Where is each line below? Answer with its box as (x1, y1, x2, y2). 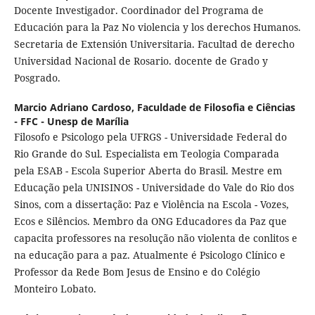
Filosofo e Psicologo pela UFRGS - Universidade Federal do (13, 130, 287, 144)
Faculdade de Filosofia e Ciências (136, 101, 295, 115)
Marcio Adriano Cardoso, (13, 101, 137, 115)
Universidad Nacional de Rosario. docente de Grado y (13, 54, 268, 68)
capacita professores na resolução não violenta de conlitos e (13, 231, 297, 245)
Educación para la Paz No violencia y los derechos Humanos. (13, 20, 301, 34)
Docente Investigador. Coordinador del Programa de (13, 4, 264, 18)
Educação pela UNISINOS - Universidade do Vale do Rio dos (13, 181, 294, 195)
